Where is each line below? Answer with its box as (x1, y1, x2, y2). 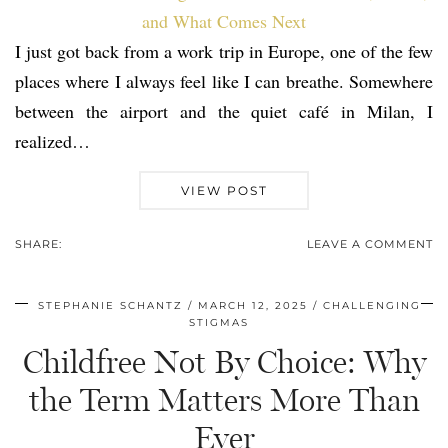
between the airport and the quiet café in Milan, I (15, 99, 433, 124)
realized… (15, 129, 90, 154)
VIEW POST (180, 183, 268, 199)
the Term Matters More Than (28, 381, 420, 420)
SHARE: (15, 237, 66, 252)
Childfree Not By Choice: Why (22, 343, 426, 382)
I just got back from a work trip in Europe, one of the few (15, 39, 433, 64)
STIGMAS (189, 316, 249, 330)
